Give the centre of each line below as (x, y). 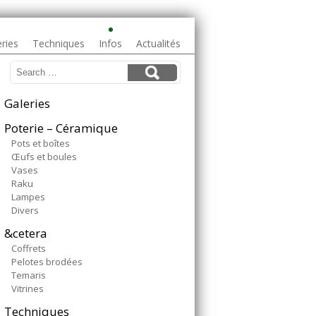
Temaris (29, 275)
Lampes (28, 197)
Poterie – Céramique (61, 128)
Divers (25, 210)
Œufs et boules (44, 157)
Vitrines (28, 288)
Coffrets (29, 248)
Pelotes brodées (47, 262)
